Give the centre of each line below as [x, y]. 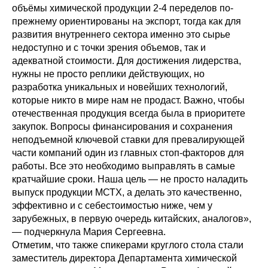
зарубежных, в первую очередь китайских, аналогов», [132, 218]
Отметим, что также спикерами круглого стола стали [128, 245]
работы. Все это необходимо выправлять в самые [124, 166]
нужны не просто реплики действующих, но [108, 74]
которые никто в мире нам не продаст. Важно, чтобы [128, 100]
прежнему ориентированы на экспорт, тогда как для [127, 21]
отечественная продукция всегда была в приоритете [129, 113]
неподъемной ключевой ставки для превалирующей [128, 139]
